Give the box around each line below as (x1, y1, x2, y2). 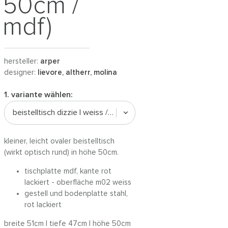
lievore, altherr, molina (38, 69, 117, 76)
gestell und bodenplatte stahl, (24, 190, 128, 197)
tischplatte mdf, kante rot (24, 167, 111, 175)
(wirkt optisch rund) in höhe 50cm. (4, 149, 119, 156)
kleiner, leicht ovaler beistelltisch (4, 137, 115, 145)
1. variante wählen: (4, 91, 72, 99)
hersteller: (4, 58, 40, 65)
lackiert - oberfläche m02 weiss (24, 179, 131, 186)
